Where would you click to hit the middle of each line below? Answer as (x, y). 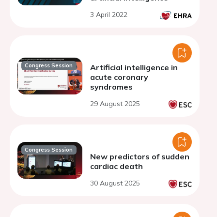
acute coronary (119, 77)
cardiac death (116, 166)
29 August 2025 (115, 104)
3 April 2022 (109, 15)
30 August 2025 (115, 183)
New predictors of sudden (140, 156)
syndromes (111, 87)
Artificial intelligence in (134, 67)
